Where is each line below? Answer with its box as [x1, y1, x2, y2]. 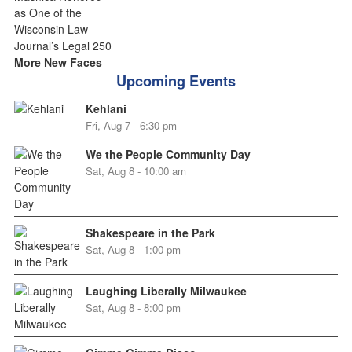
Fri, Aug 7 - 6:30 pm [85, 117, 177, 133]
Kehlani [85, 100, 126, 116]
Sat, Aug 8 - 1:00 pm [85, 241, 181, 257]
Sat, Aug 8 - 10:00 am [85, 163, 186, 178]
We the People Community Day [85, 145, 251, 162]
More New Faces [13, 53, 102, 70]
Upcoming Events [116, 70, 236, 91]
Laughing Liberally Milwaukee [85, 282, 247, 299]
